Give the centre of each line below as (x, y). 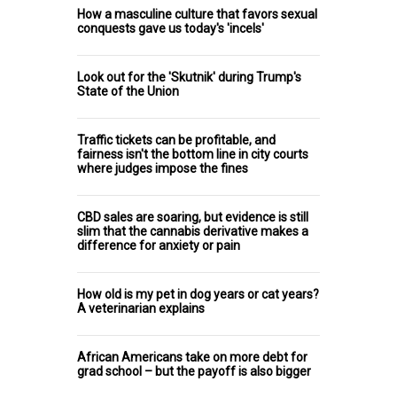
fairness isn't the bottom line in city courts (193, 155)
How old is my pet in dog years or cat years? (198, 295)
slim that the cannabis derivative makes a (193, 232)
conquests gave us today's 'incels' (171, 29)
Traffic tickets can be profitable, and (176, 140)
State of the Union (128, 92)
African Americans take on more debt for (192, 358)
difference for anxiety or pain (159, 246)
